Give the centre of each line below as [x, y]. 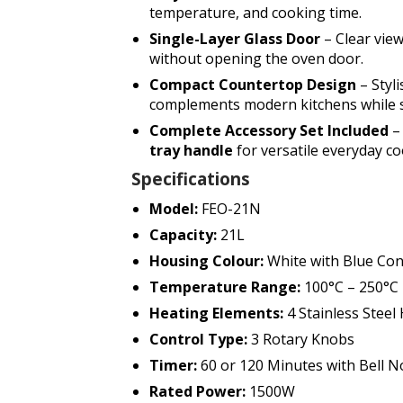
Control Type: [198, 339]
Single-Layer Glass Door [234, 38]
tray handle [191, 150]
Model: [173, 208]
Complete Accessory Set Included [269, 130]
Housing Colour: [206, 260]
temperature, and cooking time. [255, 12]
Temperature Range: [224, 287]
